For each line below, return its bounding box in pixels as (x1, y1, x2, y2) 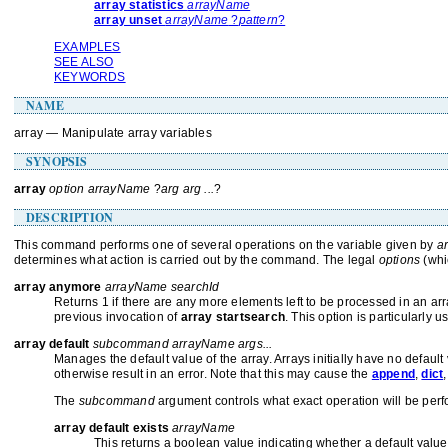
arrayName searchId (104, 280, 220, 294)
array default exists (54, 421, 173, 435)
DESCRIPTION (26, 209, 114, 226)
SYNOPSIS (26, 153, 88, 170)
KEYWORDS (54, 70, 126, 84)
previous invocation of (54, 310, 181, 324)
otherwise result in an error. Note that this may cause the (54, 367, 372, 381)
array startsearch (180, 310, 286, 324)
